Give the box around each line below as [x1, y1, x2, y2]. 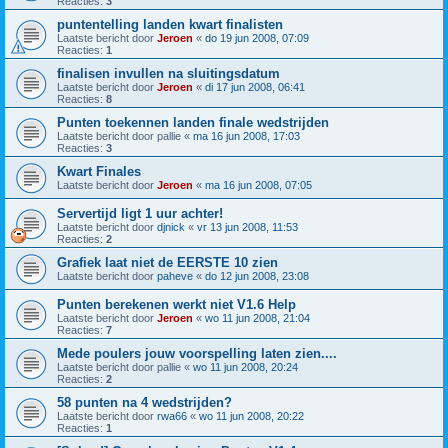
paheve [157, 269, 193, 282]
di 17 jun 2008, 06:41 [205, 80, 305, 93]
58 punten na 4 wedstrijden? [57, 394, 232, 410]
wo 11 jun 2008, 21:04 [205, 311, 310, 324]
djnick [157, 220, 185, 233]
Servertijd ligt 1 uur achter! [57, 205, 223, 221]
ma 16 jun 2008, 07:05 [205, 178, 312, 191]
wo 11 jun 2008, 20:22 [199, 409, 304, 422]
